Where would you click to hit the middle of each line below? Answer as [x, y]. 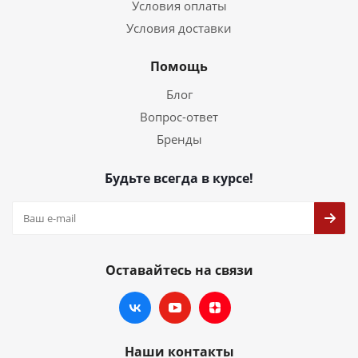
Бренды [179, 139]
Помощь [179, 66]
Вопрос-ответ [179, 117]
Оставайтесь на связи [179, 270]
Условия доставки [179, 28]
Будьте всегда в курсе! [179, 178]
